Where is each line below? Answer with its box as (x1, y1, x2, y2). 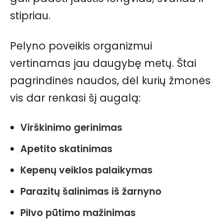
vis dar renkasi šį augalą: (10, 91, 141, 106)
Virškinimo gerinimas (20, 121, 122, 135)
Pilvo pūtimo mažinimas (20, 206, 136, 220)
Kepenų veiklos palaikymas (20, 164, 153, 177)
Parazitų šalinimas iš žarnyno (20, 185, 162, 199)
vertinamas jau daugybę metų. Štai (10, 56, 196, 71)
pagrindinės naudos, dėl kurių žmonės (10, 73, 211, 88)
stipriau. (10, 8, 51, 23)
